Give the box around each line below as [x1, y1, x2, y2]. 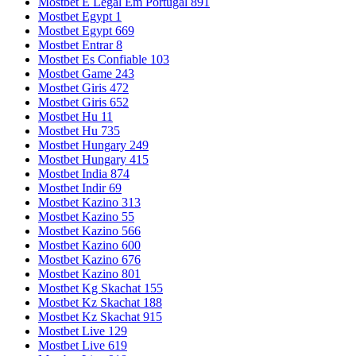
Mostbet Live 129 [38, 324, 127, 339]
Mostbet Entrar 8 [38, 38, 122, 52]
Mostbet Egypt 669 [38, 24, 134, 38]
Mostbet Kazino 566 [38, 224, 141, 238]
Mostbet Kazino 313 [38, 195, 141, 210]
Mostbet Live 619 [38, 339, 127, 353]
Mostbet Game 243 [38, 67, 134, 81]
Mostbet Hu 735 [38, 124, 120, 138]
